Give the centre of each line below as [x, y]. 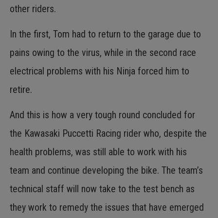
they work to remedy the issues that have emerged [107, 208]
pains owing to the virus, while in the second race [103, 53]
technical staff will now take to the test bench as [102, 189]
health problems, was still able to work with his [98, 152]
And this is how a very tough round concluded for [102, 115]
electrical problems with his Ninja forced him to [100, 71]
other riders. [33, 9]
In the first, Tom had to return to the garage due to [105, 34]
